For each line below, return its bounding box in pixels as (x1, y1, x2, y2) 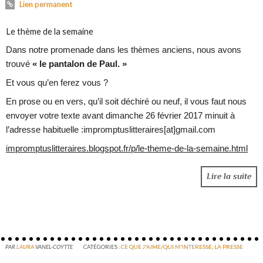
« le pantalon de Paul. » (30, 59, 127, 69)
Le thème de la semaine (6, 26, 94, 36)
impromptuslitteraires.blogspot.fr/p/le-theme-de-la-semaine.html (6, 144, 248, 154)
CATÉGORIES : (83, 242, 122, 250)
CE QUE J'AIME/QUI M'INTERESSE (121, 242, 213, 250)
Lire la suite (206, 171, 251, 181)
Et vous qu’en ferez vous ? (6, 77, 109, 87)
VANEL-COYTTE (35, 242, 73, 250)
